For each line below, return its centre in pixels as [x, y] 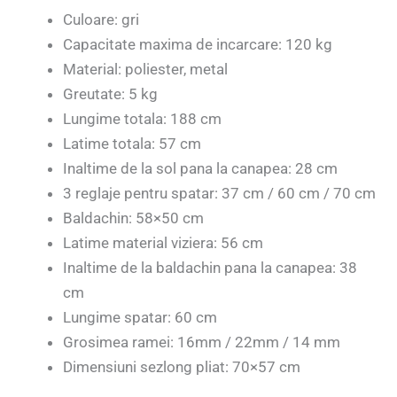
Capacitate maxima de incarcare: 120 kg [198, 45]
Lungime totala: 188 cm [142, 119]
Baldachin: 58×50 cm [133, 218]
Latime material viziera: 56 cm [163, 243]
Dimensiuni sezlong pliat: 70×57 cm [182, 367]
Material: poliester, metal [145, 70]
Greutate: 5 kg [110, 94]
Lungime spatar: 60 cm [140, 318]
